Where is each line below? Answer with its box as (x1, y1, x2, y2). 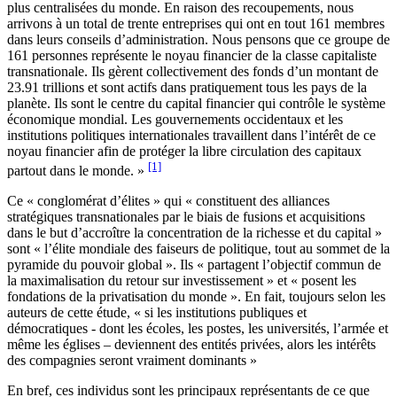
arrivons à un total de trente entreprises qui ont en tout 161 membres (7, 15, 385, 31)
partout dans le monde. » (7, 163, 148, 179)
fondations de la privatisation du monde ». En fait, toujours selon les (7, 289, 385, 305)
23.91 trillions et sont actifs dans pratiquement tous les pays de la (7, 79, 367, 95)
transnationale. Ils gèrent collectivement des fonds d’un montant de (7, 63, 378, 79)
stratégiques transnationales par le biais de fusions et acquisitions (7, 209, 365, 225)
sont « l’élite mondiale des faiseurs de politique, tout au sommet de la (7, 241, 390, 257)
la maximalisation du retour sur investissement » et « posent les (7, 273, 356, 289)
